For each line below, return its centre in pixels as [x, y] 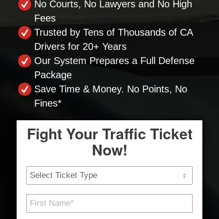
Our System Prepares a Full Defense [114, 61]
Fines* [48, 103]
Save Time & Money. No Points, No [111, 89]
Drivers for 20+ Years [80, 46]
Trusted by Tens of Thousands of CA [113, 32]
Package [53, 75]
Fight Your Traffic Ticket [109, 133]
